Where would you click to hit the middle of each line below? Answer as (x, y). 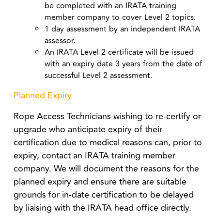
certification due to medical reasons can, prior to (108, 142)
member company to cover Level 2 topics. (120, 17)
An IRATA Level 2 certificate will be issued (119, 52)
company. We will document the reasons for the (106, 168)
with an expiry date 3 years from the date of (123, 63)
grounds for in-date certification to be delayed (104, 194)
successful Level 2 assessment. (99, 75)
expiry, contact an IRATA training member (94, 155)
